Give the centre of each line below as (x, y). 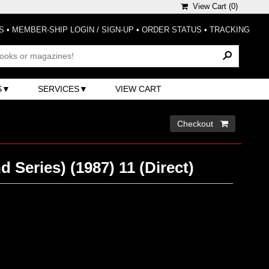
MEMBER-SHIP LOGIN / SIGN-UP (73, 30)
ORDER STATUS (172, 30)
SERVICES (59, 89)
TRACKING (230, 30)
